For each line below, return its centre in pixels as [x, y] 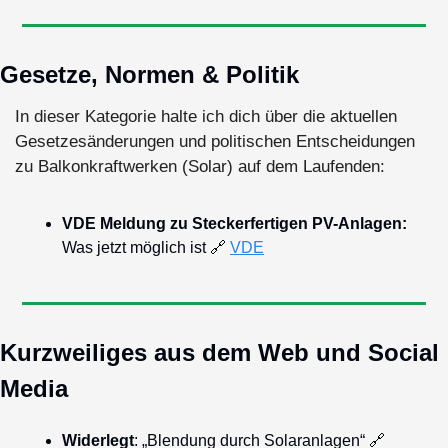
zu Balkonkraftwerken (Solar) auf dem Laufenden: [200, 166]
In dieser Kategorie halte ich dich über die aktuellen [206, 116]
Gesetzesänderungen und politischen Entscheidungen [215, 141]
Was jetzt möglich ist [136, 247]
